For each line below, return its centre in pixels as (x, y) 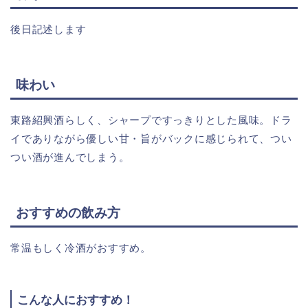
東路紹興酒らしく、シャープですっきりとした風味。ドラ (151, 120)
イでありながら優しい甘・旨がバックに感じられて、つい (151, 139)
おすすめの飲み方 (68, 213)
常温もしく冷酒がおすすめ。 (81, 248)
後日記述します (48, 29)
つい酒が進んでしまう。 (70, 157)
